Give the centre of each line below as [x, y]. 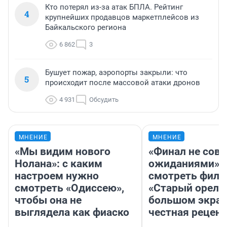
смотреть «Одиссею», [69, 188]
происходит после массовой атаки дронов [123, 83]
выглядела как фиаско [72, 213]
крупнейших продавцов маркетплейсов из [122, 17]
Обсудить [104, 100]
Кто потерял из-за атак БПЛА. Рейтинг [114, 7]
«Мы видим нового [63, 152]
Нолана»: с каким [59, 164]
